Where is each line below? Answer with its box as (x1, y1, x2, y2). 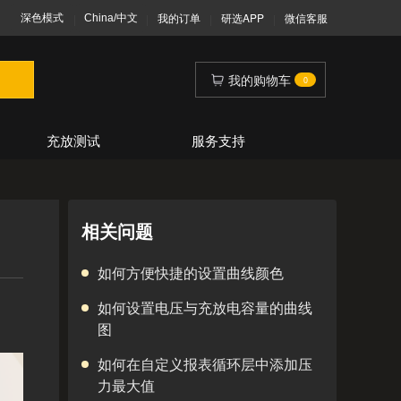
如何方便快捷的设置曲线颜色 (98, 262, 284, 283)
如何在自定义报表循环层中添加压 (98, 354, 312, 374)
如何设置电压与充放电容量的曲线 (98, 297, 312, 318)
